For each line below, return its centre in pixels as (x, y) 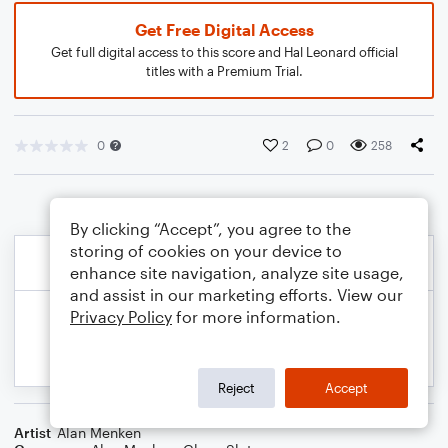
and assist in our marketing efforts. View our (236, 294)
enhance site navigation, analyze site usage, (237, 272)
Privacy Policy (121, 316)
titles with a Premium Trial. (224, 71)
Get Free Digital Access (224, 29)
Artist (32, 432)
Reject (236, 387)
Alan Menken (99, 432)
